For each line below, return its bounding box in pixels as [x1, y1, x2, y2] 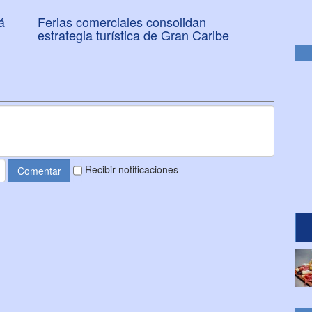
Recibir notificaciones [84, 162, 178, 176]
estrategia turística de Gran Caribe [38, 25, 229, 44]
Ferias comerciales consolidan [38, 12, 206, 31]
